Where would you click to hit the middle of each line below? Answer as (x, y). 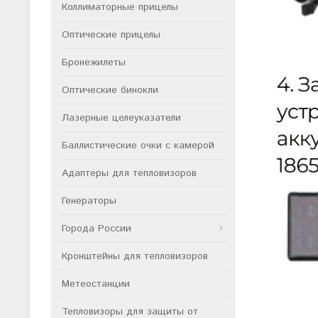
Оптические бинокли (110, 90)
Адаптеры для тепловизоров (129, 173)
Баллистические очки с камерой (138, 146)
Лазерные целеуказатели (121, 118)
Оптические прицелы (111, 35)
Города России (97, 229)
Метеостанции (96, 284)
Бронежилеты (94, 62)
